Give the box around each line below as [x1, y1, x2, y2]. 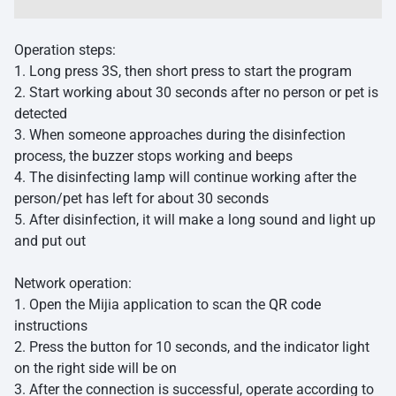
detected [14, 104, 67, 122]
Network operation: [14, 274, 132, 292]
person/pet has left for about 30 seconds [14, 189, 269, 207]
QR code [269, 295, 321, 313]
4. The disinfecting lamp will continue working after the [14, 168, 356, 186]
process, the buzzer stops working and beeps [14, 147, 293, 164]
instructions [14, 316, 88, 334]
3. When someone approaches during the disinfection [14, 126, 346, 143]
